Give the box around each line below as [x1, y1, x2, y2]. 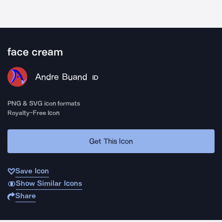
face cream [7, 46, 63, 58]
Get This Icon [89, 136, 133, 146]
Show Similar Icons [15, 179, 82, 188]
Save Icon [15, 166, 49, 175]
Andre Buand [35, 71, 87, 82]
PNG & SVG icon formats [7, 100, 81, 107]
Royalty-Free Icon [7, 109, 60, 116]
